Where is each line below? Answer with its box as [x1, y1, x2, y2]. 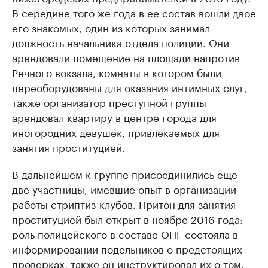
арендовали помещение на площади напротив [12, 49, 240, 65]
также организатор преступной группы [12, 94, 206, 109]
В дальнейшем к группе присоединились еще [12, 166, 237, 181]
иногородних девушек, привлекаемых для [12, 124, 220, 139]
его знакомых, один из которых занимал [12, 19, 210, 35]
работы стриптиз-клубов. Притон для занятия [12, 196, 236, 211]
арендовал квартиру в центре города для [12, 109, 217, 124]
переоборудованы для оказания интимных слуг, [12, 79, 247, 95]
